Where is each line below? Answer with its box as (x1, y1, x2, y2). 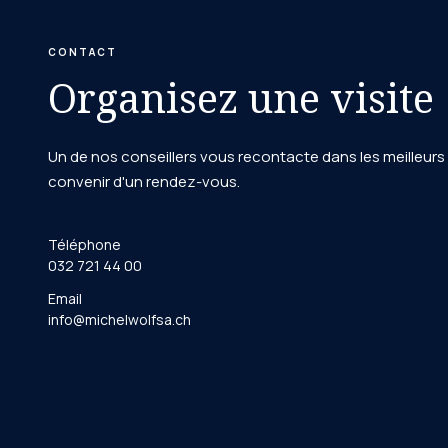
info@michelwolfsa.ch (48, 310, 191, 329)
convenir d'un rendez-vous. (48, 171, 240, 192)
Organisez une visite (48, 70, 434, 125)
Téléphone (48, 235, 121, 254)
